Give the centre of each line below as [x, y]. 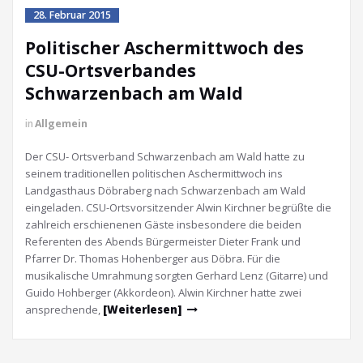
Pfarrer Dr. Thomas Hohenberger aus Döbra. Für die [153, 258]
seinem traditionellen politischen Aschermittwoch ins [154, 173]
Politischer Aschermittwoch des [164, 48]
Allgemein [61, 124]
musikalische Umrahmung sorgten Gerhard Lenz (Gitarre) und [177, 275]
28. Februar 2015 [72, 15]
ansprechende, [64, 310]
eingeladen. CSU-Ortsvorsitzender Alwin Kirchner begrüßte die [178, 207]
